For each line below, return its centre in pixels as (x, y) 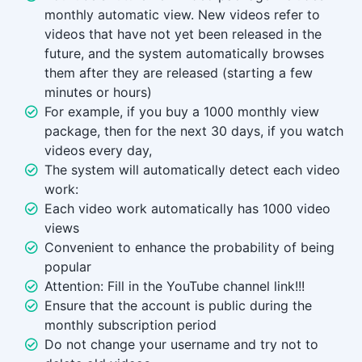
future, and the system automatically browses (184, 54)
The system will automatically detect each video (192, 170)
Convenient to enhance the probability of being (189, 248)
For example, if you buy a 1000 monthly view (182, 112)
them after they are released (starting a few (179, 73)
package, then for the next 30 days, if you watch (194, 131)
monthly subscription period (130, 325)
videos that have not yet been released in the (183, 34)
